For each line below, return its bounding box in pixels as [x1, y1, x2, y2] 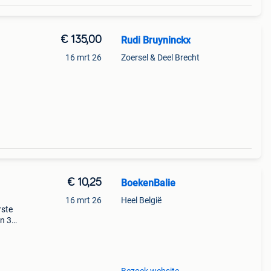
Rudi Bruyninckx [120, 34, 191, 46]
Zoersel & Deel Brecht [120, 53, 200, 62]
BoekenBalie [120, 177, 175, 189]
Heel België [120, 195, 162, 205]
